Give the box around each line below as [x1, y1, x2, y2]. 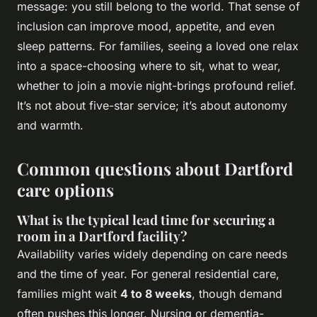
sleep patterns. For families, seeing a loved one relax [17, 38, 299, 53]
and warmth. [17, 117, 83, 132]
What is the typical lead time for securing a [17, 210, 275, 229]
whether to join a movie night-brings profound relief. [17, 78, 296, 93]
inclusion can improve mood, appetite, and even [17, 18, 275, 33]
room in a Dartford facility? [17, 226, 188, 245]
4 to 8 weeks [120, 286, 192, 301]
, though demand [192, 286, 282, 301]
